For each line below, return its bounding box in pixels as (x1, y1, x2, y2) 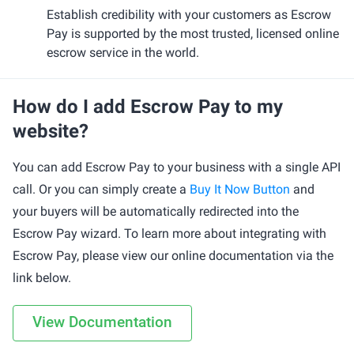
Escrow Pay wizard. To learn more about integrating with (13, 226, 326, 241)
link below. (13, 270, 71, 285)
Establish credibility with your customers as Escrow (47, 7, 331, 22)
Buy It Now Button (190, 182, 290, 197)
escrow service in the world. (47, 45, 199, 60)
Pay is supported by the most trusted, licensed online (47, 26, 339, 41)
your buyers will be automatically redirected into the (13, 204, 299, 219)
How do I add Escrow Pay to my (13, 96, 283, 118)
